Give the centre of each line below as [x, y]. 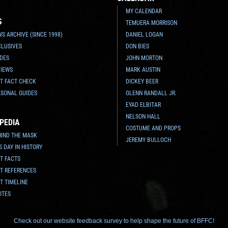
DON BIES [138, 46]
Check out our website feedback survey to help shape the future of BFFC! [114, 221]
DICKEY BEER [142, 81]
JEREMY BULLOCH [149, 140]
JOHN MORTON [144, 58]
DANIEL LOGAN [145, 34]
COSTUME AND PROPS [153, 128]
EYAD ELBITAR [144, 105]
